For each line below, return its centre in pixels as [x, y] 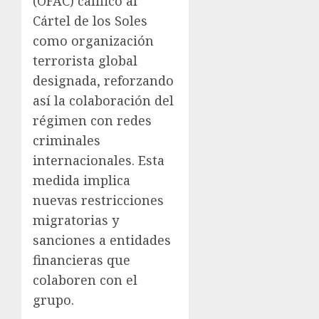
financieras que [82, 260]
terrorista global [85, 61]
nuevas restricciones [98, 200]
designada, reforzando [103, 80]
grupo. [53, 300]
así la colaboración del [103, 100]
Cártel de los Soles [90, 21]
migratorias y [76, 220]
